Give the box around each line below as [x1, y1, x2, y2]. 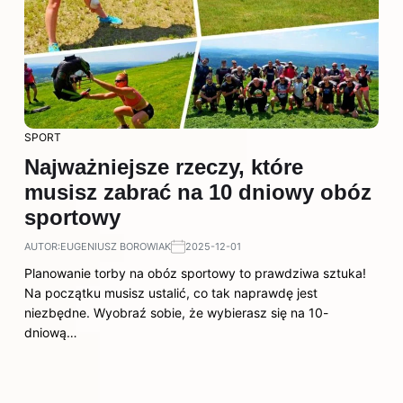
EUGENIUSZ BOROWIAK [60, 240, 171, 253]
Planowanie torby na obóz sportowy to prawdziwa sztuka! [24, 265, 366, 281]
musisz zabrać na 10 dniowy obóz [24, 180, 372, 204]
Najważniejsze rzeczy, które [24, 155, 303, 179]
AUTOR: [24, 240, 60, 253]
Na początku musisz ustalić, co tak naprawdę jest [24, 285, 318, 300]
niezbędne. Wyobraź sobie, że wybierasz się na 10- [24, 305, 328, 320]
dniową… [24, 325, 77, 340]
